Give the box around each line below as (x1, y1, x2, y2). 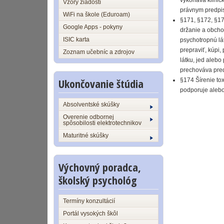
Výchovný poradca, (58, 159, 141, 174)
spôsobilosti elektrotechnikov (63, 119, 141, 126)
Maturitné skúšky (63, 132, 108, 139)
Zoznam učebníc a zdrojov (63, 48, 134, 55)
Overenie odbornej (63, 113, 114, 120)
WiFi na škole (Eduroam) (63, 11, 130, 18)
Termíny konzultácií (63, 197, 115, 204)
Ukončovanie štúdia (58, 76, 143, 91)
